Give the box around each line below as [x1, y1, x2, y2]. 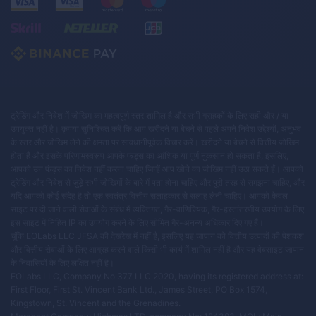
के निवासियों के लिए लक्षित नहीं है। [11, 257, 114, 268]
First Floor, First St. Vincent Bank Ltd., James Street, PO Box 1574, [11, 284, 267, 295]
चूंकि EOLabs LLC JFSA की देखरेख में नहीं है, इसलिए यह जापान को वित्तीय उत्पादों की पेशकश [11, 231, 304, 241]
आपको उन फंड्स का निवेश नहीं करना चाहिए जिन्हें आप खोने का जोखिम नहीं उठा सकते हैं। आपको [11, 164, 303, 174]
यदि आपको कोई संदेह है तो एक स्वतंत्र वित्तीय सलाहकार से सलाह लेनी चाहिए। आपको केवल [11, 190, 288, 201]
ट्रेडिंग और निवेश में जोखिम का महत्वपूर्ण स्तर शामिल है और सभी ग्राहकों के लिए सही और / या [11, 110, 288, 121]
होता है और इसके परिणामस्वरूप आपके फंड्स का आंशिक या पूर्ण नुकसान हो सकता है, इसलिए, [11, 150, 288, 161]
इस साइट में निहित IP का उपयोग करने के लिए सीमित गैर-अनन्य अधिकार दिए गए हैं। [11, 217, 264, 228]
